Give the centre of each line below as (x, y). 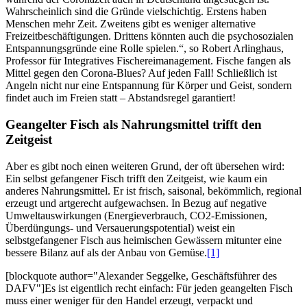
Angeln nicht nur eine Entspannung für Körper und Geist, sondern (149, 86)
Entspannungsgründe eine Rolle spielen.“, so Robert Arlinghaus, (145, 49)
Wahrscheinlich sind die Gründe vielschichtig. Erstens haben (136, 12)
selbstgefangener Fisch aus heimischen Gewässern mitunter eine (144, 240)
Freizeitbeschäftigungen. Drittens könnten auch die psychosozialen (149, 36)
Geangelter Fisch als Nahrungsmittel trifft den (134, 124)
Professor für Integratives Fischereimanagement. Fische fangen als (148, 61)
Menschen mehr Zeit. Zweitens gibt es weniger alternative (131, 24)
